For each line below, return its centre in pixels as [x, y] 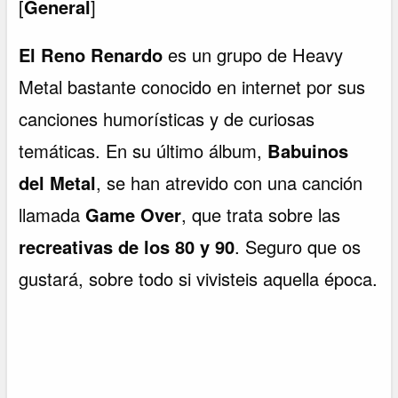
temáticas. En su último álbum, [143, 150]
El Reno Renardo [91, 54]
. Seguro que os [298, 246]
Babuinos [308, 150]
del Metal [58, 182]
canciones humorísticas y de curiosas [167, 118]
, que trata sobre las [261, 214]
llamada [52, 214]
